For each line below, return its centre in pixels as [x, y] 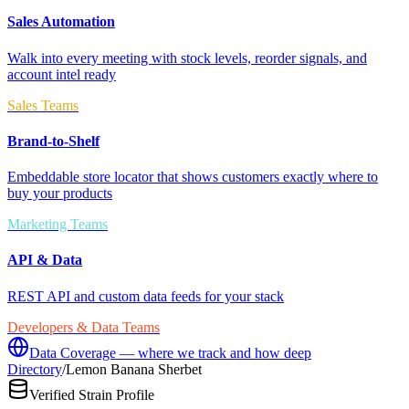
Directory [35, 369]
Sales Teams [43, 105]
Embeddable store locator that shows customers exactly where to [193, 177]
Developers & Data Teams [84, 327]
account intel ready [62, 74]
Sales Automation [61, 22]
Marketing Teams [58, 225]
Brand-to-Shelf [53, 141]
